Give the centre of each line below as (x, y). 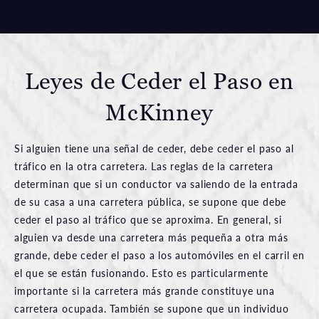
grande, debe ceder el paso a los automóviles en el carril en (159, 255)
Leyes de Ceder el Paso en (159, 81)
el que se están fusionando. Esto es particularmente (141, 272)
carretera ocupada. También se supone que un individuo (152, 308)
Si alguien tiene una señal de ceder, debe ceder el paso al (154, 148)
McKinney (159, 112)
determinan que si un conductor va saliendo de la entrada (156, 183)
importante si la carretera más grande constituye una (145, 290)
